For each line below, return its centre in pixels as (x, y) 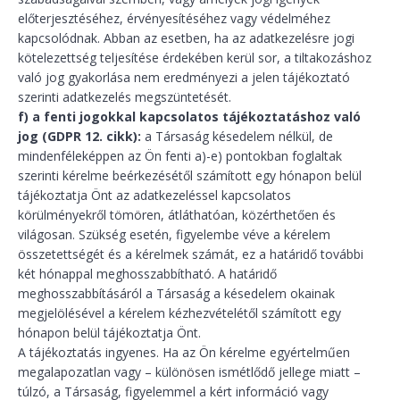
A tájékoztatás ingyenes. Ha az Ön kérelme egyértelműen (184, 352)
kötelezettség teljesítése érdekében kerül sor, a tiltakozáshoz (195, 58)
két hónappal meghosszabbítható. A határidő (147, 274)
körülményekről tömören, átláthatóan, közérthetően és (177, 215)
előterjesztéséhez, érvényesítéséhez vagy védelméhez (174, 18)
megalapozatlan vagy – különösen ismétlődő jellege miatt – (189, 372)
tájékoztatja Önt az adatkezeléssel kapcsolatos (154, 195)
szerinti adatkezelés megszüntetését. (125, 97)
